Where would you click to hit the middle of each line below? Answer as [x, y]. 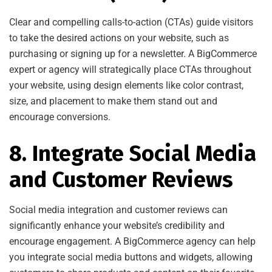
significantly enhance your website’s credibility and [117, 225]
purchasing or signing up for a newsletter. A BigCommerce [133, 53]
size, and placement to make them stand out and [113, 101]
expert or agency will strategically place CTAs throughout [130, 69]
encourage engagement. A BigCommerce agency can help [132, 241]
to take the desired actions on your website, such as [119, 38]
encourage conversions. [60, 117]
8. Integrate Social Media [133, 153]
